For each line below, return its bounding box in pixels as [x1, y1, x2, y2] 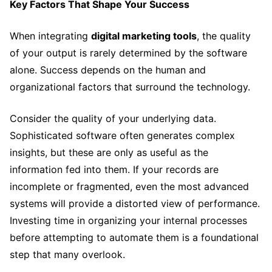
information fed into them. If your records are [10, 163, 219, 175]
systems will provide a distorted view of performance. [10, 197, 260, 209]
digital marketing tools [91, 29, 197, 42]
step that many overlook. [10, 248, 125, 260]
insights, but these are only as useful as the [10, 146, 208, 158]
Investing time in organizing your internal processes [10, 214, 247, 226]
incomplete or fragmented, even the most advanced [10, 180, 249, 192]
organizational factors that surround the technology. [10, 80, 250, 93]
